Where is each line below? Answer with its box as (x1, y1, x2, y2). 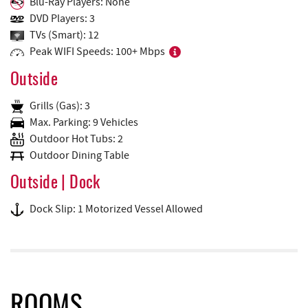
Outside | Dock (10, 175, 100, 192)
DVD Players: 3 (30, 11, 95, 25)
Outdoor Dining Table (30, 148, 129, 162)
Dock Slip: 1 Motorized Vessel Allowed (30, 202, 203, 217)
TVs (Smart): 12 (30, 27, 99, 42)
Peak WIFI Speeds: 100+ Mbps (30, 44, 165, 58)
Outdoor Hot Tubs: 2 (30, 131, 123, 146)
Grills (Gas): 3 (30, 98, 90, 113)
